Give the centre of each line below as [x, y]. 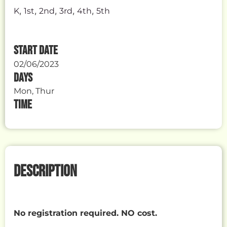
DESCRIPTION [46, 171]
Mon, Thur [34, 91]
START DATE [36, 50]
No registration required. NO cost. [86, 213]
